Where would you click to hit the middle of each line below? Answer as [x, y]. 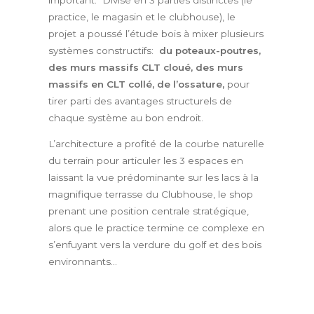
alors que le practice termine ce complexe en [156, 228]
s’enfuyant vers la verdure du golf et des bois [155, 245]
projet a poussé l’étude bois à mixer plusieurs [156, 33]
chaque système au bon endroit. [126, 117]
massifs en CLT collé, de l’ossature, [138, 84]
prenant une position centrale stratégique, [149, 211]
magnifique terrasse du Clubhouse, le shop [151, 194]
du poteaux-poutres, [210, 50]
